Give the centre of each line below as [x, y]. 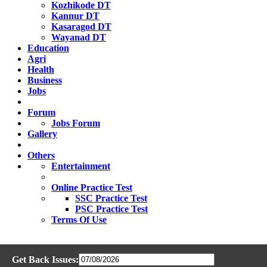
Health [41, 69]
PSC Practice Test [111, 209]
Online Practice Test [92, 187]
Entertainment [81, 166]
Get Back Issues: [45, 259]
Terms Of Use [79, 220]
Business [45, 80]
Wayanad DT [79, 37]
